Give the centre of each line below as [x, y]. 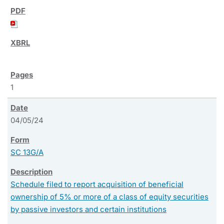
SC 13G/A [27, 152]
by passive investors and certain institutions [88, 209]
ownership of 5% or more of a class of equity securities [109, 196]
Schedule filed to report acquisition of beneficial [97, 184]
